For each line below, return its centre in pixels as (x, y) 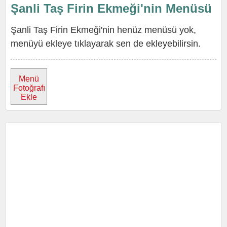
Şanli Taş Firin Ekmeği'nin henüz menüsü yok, (103, 30)
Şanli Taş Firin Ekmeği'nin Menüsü (111, 8)
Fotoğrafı (29, 88)
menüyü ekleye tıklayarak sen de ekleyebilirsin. (106, 44)
